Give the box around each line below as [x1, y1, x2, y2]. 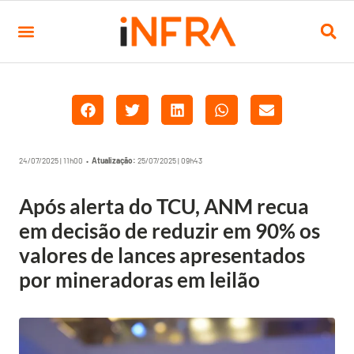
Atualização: [92, 156, 136, 165]
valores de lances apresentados [19, 243, 305, 268]
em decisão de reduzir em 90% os [19, 218, 320, 243]
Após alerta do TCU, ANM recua [19, 194, 309, 219]
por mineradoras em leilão [19, 267, 260, 292]
